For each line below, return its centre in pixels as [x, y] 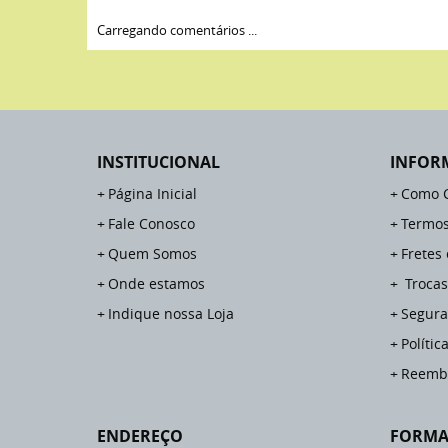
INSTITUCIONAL [158, 162]
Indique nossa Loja [171, 313]
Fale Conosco [151, 223]
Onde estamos [156, 283]
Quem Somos [152, 253]
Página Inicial [152, 193]
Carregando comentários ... [177, 30]
